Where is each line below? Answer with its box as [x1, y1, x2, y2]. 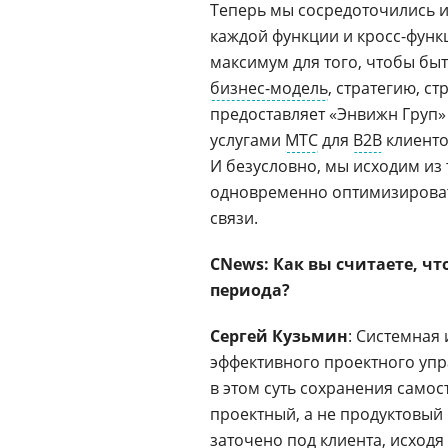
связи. [210, 207, 258, 229]
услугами [210, 129, 285, 151]
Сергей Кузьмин [210, 325, 348, 347]
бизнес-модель [210, 77, 328, 99]
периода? [210, 279, 290, 301]
